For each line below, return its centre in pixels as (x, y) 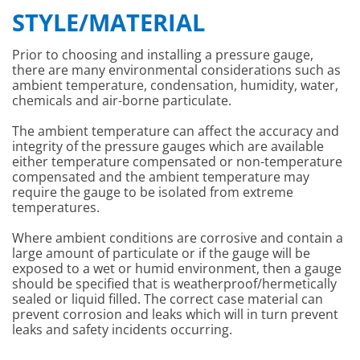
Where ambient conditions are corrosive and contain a (178, 238)
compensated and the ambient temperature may (161, 176)
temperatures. (56, 207)
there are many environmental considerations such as (176, 70)
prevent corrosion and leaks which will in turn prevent (175, 315)
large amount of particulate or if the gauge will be (161, 254)
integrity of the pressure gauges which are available (168, 146)
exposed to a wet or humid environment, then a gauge (177, 269)
